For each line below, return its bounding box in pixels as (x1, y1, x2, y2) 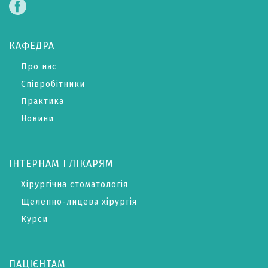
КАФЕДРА (9, 40, 54, 52)
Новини (21, 114, 54, 124)
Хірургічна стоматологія (21, 179, 128, 190)
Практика (21, 96, 64, 107)
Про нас (21, 62, 57, 72)
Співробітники (21, 79, 85, 90)
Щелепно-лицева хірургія (21, 197, 137, 208)
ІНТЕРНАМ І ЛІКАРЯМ (9, 158, 114, 170)
